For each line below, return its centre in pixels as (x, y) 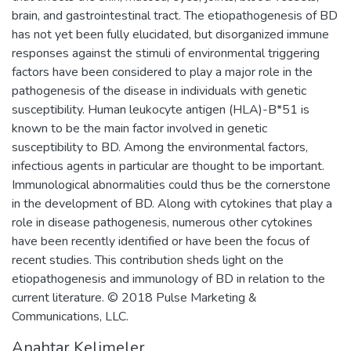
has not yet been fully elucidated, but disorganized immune (170, 34)
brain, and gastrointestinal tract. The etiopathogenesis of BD (175, 15)
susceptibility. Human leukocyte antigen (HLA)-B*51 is (161, 109)
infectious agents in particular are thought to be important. (168, 166)
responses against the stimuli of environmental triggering (166, 53)
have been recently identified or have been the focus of (161, 241)
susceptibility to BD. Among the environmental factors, (160, 147)
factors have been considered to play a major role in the (162, 72)
